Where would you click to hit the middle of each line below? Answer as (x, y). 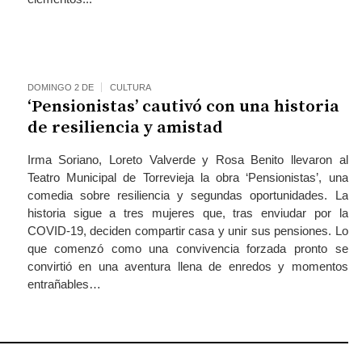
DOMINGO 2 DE (60, 88)
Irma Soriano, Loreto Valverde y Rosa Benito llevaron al (187, 160)
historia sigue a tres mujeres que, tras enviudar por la (187, 213)
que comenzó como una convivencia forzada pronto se (187, 249)
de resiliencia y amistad (125, 128)
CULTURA (130, 88)
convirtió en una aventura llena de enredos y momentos (187, 267)
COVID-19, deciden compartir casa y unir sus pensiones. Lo (187, 231)
